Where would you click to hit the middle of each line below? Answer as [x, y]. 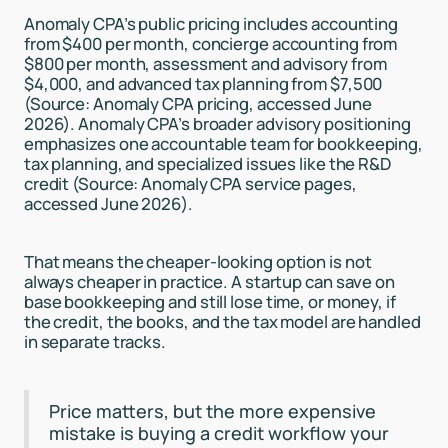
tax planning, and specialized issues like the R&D [207, 163]
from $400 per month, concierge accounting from [210, 43]
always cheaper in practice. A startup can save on [209, 282]
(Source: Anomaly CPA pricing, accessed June [197, 103]
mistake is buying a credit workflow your [218, 433]
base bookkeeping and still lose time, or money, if [209, 302]
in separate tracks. [94, 342]
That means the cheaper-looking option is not [197, 262]
